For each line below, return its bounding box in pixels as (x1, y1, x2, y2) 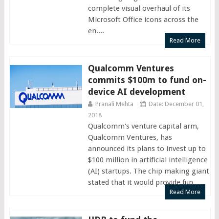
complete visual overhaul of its (88, 3, 190, 13)
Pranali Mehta (95, 100, 133, 108)
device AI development (88, 86, 185, 97)
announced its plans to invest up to (88, 144, 206, 153)
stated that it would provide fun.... (88, 177, 201, 187)
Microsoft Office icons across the (88, 15, 198, 24)
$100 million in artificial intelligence (88, 155, 208, 164)
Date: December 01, (148, 100, 204, 108)
